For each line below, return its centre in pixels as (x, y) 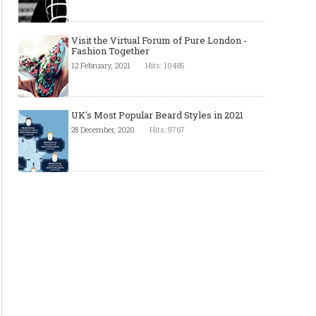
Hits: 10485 (165, 65)
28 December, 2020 (103, 129)
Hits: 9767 (167, 129)
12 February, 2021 (101, 65)
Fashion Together (110, 51)
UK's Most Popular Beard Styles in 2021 (157, 115)
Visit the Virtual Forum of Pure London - (159, 40)
